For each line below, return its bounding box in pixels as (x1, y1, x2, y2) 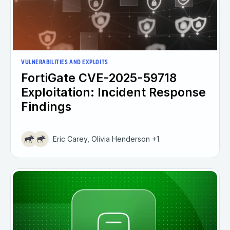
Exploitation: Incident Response (21, 85, 206, 100)
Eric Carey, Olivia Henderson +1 (53, 135, 159, 144)
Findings (21, 100, 71, 114)
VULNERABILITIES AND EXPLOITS (21, 60, 108, 66)
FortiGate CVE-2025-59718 (21, 71, 177, 86)
